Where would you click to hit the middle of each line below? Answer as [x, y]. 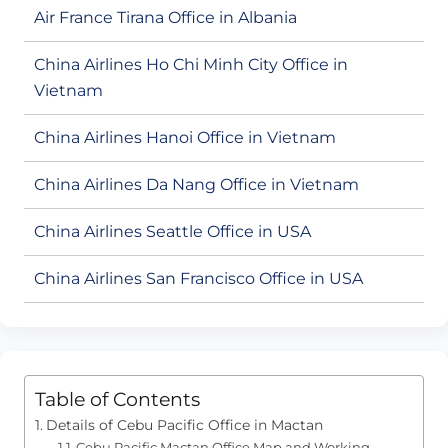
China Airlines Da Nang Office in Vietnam [196, 185]
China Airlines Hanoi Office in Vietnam [185, 138]
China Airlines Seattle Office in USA [172, 232]
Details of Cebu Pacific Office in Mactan [184, 425]
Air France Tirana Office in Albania [165, 18]
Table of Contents [117, 399]
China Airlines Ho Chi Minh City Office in [191, 65]
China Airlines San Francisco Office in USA [198, 279]
